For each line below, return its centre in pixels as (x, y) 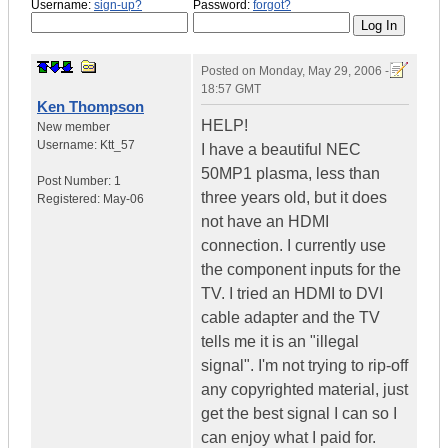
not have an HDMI (265, 222)
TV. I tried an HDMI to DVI (292, 294)
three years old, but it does (294, 198)
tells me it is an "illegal (280, 342)
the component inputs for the (301, 270)
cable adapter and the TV (290, 318)
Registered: (70, 199)
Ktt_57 (117, 145)
